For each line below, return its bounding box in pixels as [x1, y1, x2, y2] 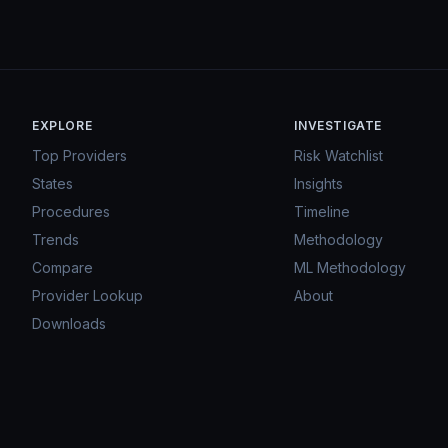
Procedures [32, 203, 110, 220]
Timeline [294, 203, 351, 220]
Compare [32, 259, 93, 276]
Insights [294, 175, 344, 192]
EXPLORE [32, 118, 93, 133]
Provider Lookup [32, 287, 143, 304]
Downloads [32, 315, 106, 332]
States [32, 175, 73, 192]
